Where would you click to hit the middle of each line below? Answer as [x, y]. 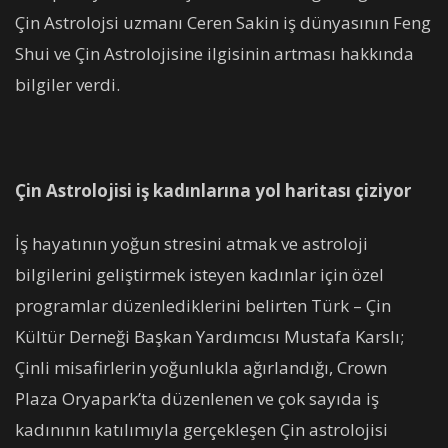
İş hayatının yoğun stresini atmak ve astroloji [191, 243]
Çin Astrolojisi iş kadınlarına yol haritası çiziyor [213, 190]
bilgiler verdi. [67, 84]
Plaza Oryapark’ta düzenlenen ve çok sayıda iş [197, 398]
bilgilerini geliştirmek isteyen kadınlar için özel [199, 274]
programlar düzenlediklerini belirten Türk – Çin [203, 305]
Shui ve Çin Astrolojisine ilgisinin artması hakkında [214, 53]
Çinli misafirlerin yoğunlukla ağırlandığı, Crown [201, 367]
